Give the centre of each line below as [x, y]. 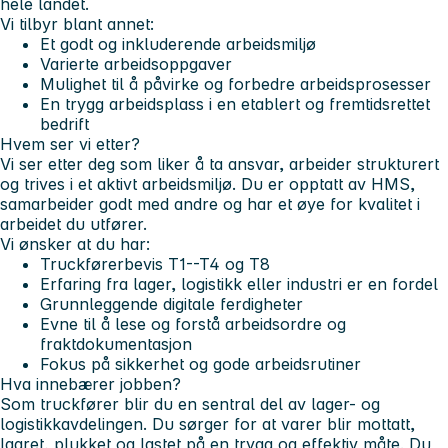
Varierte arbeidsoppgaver [136, 64]
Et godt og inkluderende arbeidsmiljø [178, 44]
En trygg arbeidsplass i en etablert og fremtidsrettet [235, 104]
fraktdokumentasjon [116, 344]
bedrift [64, 124]
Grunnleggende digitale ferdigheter [171, 304]
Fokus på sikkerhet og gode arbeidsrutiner [200, 364]
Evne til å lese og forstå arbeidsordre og [193, 324]
